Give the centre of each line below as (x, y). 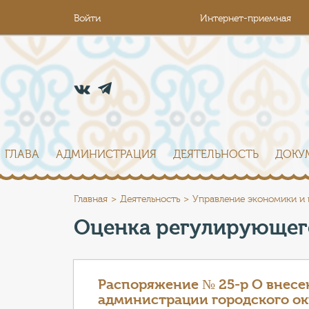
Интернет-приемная (246, 19)
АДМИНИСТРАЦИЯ (106, 154)
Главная (91, 199)
